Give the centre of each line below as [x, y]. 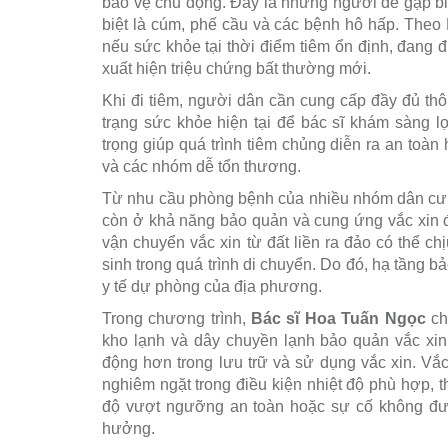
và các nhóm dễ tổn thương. [201, 167]
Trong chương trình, [177, 319]
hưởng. [128, 429]
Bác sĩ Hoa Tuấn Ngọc [338, 319]
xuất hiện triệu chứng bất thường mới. [236, 69]
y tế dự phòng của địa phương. [212, 287]
